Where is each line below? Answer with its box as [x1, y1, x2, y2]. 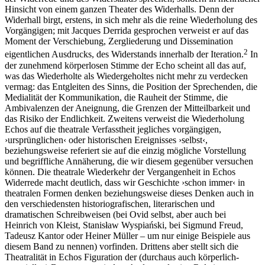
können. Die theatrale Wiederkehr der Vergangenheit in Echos [5, 166, 235, 177]
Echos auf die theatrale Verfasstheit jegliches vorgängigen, [5, 124, 221, 134]
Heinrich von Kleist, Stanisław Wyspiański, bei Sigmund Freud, [5, 219, 243, 230]
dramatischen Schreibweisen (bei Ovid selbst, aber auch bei [5, 209, 226, 219]
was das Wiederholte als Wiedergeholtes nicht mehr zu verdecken [5, 70, 248, 81]
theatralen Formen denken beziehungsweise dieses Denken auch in [5, 188, 254, 198]
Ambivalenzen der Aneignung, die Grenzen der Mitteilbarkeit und [5, 102, 250, 113]
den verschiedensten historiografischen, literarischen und [5, 198, 215, 209]
